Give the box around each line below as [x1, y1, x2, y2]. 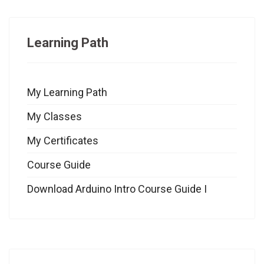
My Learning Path [27, 85, 107, 98]
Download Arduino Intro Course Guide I [27, 182, 207, 195]
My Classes [27, 110, 82, 123]
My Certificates [27, 134, 98, 147]
